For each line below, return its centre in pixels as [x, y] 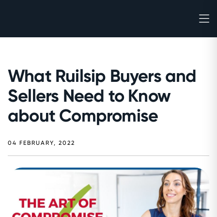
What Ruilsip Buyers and [102, 76]
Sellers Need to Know [89, 96]
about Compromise [83, 116]
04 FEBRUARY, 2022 [41, 143]
